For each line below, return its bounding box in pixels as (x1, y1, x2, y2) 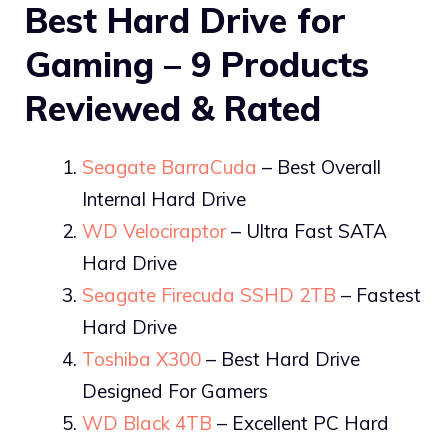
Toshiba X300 (82, 347, 201, 372)
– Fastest (336, 283, 421, 308)
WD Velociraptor (82, 219, 226, 244)
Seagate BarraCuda (82, 155, 257, 180)
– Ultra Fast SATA (226, 219, 387, 244)
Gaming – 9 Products (25, 43, 369, 87)
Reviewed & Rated (25, 87, 321, 131)
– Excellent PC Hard (212, 411, 389, 436)
